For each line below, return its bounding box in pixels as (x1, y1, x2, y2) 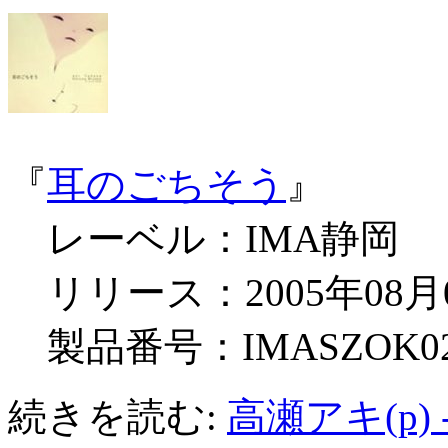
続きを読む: (8, 395, 227, 439)
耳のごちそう (47, 163, 286, 207)
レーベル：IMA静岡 (8, 217, 399, 261)
